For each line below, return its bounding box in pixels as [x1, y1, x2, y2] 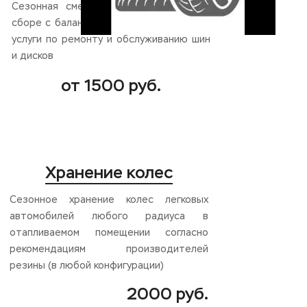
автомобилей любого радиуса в [10, 212, 208, 222]
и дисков [12, 51, 53, 62]
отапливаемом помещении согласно [10, 228, 208, 238]
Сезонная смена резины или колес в [12, 2, 210, 12]
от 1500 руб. [61, 75, 161, 97]
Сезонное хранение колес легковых [10, 195, 208, 206]
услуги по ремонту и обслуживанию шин [12, 35, 210, 45]
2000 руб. [127, 284, 208, 305]
